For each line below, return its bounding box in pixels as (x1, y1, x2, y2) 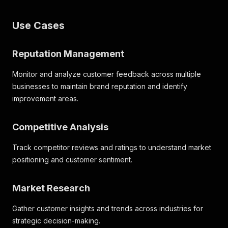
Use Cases (12, 19, 65, 32)
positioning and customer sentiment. (12, 155, 132, 164)
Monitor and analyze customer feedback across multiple (12, 70, 201, 78)
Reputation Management (12, 48, 124, 59)
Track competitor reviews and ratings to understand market (12, 143, 211, 152)
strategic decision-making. (12, 216, 100, 225)
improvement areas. (12, 94, 78, 103)
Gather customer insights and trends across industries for (12, 204, 203, 213)
